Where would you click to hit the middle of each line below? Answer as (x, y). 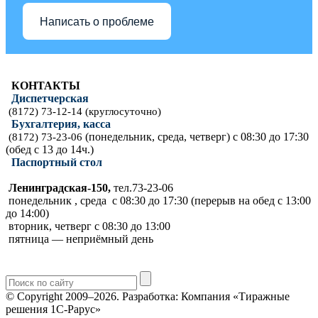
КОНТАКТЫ (43, 86)
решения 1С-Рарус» (53, 309)
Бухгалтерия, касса (61, 124)
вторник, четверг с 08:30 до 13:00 (88, 226)
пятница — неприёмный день (79, 239)
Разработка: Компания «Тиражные (206, 296)
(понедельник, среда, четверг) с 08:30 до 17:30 (197, 137)
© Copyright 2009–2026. (62, 296)
